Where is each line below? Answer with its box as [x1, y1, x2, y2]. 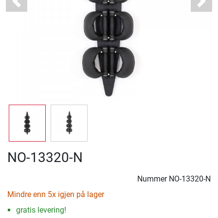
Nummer [137, 174, 169, 184]
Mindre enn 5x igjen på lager [7, 190, 104, 200]
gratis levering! [16, 205, 66, 215]
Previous [16, 1, 46, 11]
